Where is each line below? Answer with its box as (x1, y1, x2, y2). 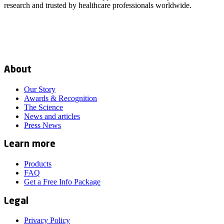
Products (24, 159, 51, 168)
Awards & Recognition (24, 93, 97, 102)
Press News (24, 120, 61, 129)
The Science (24, 102, 63, 111)
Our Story (24, 84, 55, 93)
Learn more (4, 140, 55, 149)
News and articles (24, 111, 80, 120)
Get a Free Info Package (24, 177, 100, 186)
